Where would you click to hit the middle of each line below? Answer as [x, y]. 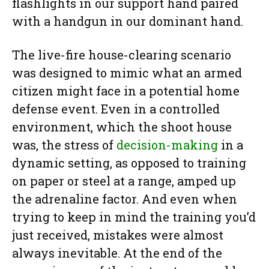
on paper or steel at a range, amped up [124, 180]
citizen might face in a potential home [126, 90]
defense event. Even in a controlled [116, 108]
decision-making [167, 144]
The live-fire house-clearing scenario [122, 54]
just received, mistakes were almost [118, 234]
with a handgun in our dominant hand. [128, 21]
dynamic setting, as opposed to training [129, 162]
